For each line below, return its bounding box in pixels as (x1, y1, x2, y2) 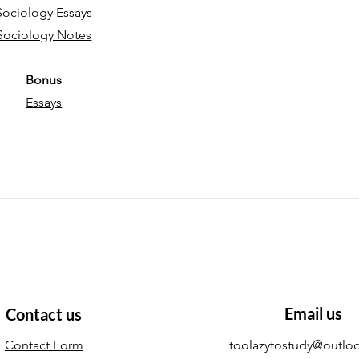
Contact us (6, 305, 83, 324)
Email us (284, 304, 342, 323)
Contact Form (4, 337, 83, 353)
